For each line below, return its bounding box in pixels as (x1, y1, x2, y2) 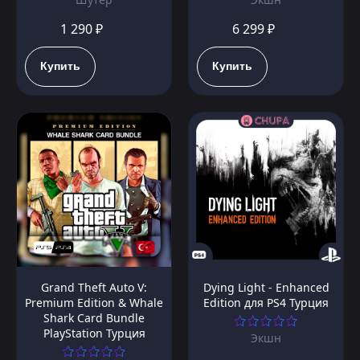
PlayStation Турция (43, 325, 145, 342)
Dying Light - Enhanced (202, 280, 329, 296)
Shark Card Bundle (43, 310, 145, 326)
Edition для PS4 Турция (203, 295, 329, 311)
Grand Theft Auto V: (41, 280, 147, 296)
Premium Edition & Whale (25, 295, 163, 311)
